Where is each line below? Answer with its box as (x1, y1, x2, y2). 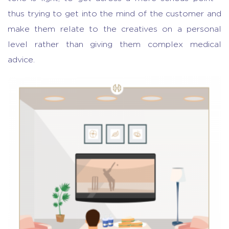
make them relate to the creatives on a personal (8, 25, 221, 33)
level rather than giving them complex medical (8, 40, 221, 49)
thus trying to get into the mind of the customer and (8, 9, 221, 18)
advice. (8, 55, 35, 64)
